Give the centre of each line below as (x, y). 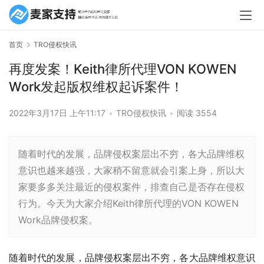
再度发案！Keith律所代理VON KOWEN (123, 69)
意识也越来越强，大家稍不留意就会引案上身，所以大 (131, 171)
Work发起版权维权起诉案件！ (96, 87)
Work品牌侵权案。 (58, 220)
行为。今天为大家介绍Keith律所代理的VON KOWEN (128, 204)
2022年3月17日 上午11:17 (58, 113)
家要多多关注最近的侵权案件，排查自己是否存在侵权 (131, 187)
